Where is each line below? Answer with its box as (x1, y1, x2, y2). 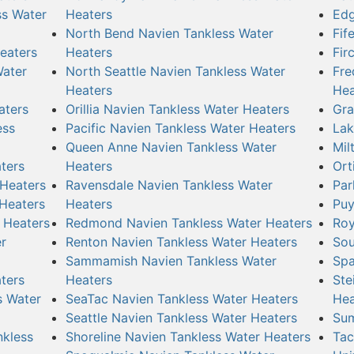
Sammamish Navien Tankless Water (65, 252, 277, 269)
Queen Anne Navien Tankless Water (65, 138, 277, 155)
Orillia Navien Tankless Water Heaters (65, 100, 289, 117)
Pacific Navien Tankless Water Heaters (65, 119, 296, 136)
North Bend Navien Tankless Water (65, 24, 273, 41)
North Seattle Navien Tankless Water (65, 62, 285, 79)
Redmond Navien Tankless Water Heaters (65, 214, 312, 231)
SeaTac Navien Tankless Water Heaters (65, 290, 298, 307)
